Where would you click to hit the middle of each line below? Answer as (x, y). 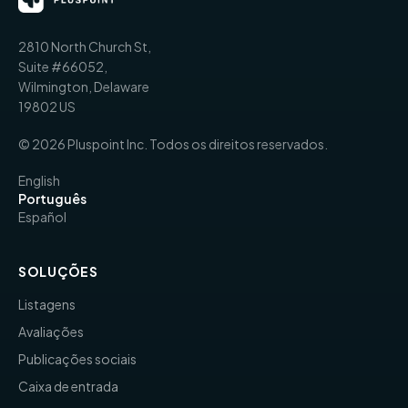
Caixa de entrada (68, 386)
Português (52, 198)
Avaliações (51, 331)
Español (42, 216)
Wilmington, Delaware (84, 86)
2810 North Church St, (85, 46)
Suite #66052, (63, 66)
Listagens (47, 304)
